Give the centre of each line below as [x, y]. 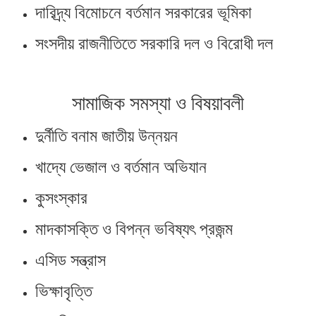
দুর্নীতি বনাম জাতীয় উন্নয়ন [107, 136]
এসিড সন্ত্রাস [71, 260]
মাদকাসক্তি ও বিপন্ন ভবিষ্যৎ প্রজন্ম [134, 229]
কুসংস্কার [61, 198]
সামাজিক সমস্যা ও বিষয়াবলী [158, 103]
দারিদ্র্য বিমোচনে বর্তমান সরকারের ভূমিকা [144, 12]
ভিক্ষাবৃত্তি [64, 291]
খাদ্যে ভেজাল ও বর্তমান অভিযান [121, 167]
